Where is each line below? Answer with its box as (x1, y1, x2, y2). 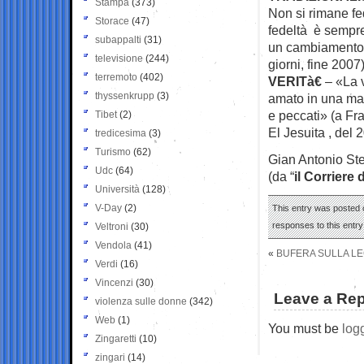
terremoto (95, 71, 137, 83)
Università (95, 183, 140, 195)
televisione (95, 52, 143, 64)
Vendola (95, 239, 132, 251)
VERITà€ (268, 73, 325, 89)
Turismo (95, 145, 131, 158)
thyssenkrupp (95, 89, 154, 102)
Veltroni (95, 220, 128, 232)
